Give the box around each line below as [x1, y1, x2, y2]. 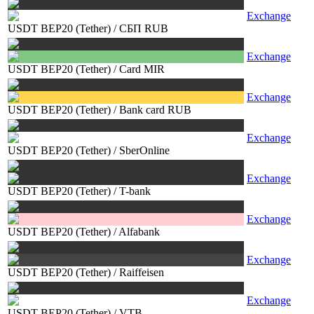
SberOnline [119, 144, 170, 156]
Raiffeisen [119, 266, 164, 278]
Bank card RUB [119, 104, 191, 116]
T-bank [119, 185, 151, 197]
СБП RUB [119, 22, 168, 34]
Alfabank [118, 226, 160, 238]
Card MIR [119, 63, 165, 75]
